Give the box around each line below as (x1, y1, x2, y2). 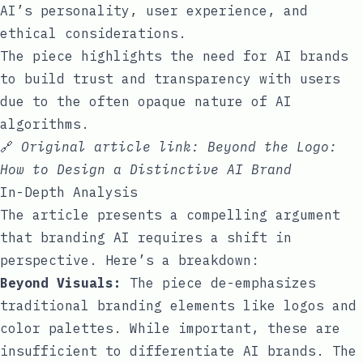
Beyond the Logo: (207, 138, 337, 155)
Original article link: (21, 138, 207, 155)
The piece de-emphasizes (122, 274, 316, 291)
